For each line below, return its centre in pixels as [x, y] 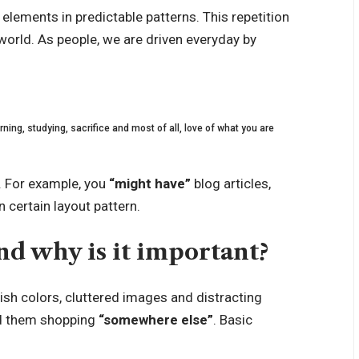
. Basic [233, 320]
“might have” [150, 184]
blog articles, [231, 184]
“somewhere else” [155, 320]
